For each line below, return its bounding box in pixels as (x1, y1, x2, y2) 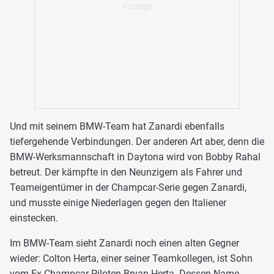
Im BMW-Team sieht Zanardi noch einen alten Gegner (10, 237, 239, 249)
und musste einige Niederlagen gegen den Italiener (10, 196, 226, 209)
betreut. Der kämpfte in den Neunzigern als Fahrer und (10, 166, 242, 178)
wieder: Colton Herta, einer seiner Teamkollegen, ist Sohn (10, 252, 253, 264)
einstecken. (10, 212, 58, 224)
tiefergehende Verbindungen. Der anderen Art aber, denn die (10, 135, 264, 147)
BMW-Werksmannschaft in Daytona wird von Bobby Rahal (10, 150, 261, 163)
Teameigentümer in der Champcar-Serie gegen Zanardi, (10, 181, 246, 193)
